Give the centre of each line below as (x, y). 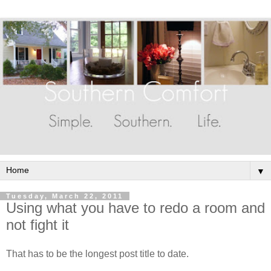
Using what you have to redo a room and (135, 208)
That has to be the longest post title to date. (97, 253)
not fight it (38, 225)
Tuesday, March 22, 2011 (65, 196)
